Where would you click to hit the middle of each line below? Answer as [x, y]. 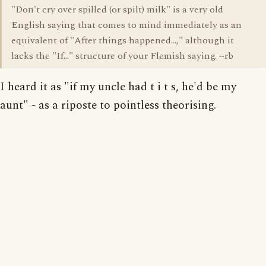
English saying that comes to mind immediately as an [126, 25]
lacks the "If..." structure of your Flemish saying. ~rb [122, 56]
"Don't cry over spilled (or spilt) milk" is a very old [117, 9]
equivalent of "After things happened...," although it [123, 40]
